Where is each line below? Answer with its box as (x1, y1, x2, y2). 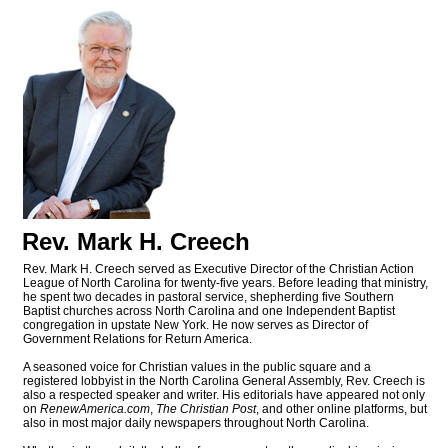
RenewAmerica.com (40, 402, 150, 417)
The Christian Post (156, 402, 256, 417)
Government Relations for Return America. (23, 332, 252, 347)
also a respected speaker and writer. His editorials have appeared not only (23, 388, 425, 403)
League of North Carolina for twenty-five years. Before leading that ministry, (23, 276, 428, 291)
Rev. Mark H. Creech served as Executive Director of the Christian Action (23, 262, 414, 277)
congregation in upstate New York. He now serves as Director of (23, 318, 368, 333)
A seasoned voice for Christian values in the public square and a (23, 360, 371, 375)
